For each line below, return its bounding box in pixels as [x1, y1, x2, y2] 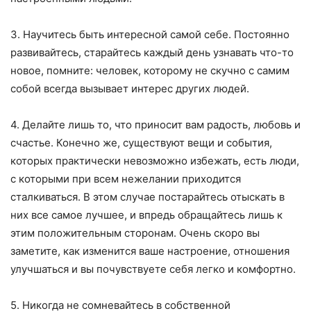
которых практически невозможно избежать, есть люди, [10, 154, 299, 168]
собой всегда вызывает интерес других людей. [10, 82, 249, 96]
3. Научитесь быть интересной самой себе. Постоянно [10, 28, 289, 42]
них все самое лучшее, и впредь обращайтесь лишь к [10, 208, 283, 222]
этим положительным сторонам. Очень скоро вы [10, 226, 260, 240]
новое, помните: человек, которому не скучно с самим [10, 64, 289, 78]
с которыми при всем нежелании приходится [10, 172, 241, 186]
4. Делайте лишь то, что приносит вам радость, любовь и [10, 118, 301, 132]
